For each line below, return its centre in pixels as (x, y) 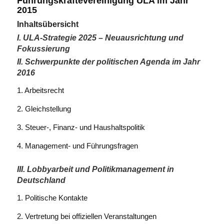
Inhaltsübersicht (47, 24)
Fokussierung (43, 48)
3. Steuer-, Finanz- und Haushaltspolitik (81, 127)
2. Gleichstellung (44, 109)
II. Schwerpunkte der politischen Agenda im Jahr (108, 61)
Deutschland (41, 180)
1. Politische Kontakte (52, 198)
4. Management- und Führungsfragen (77, 145)
